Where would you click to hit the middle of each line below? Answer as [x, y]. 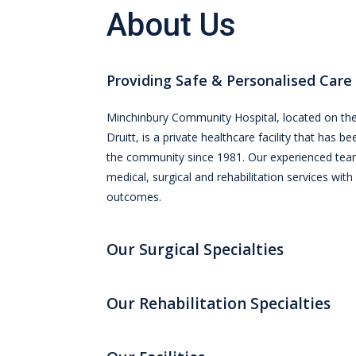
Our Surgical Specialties [195, 249]
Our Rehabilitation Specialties [219, 303]
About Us [172, 25]
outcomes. [134, 196]
